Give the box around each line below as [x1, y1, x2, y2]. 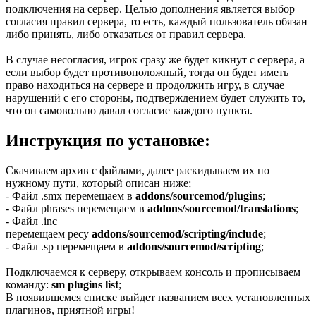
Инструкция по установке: [6, 130, 210, 150]
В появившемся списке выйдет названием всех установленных [6, 291, 310, 303]
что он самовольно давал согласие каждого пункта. [6, 104, 253, 116]
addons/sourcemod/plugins [135, 189, 262, 202]
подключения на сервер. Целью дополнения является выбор [6, 2, 295, 15]
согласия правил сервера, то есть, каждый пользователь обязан [6, 15, 308, 28]
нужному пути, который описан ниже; [6, 176, 191, 189]
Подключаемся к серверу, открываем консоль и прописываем [6, 265, 300, 278]
